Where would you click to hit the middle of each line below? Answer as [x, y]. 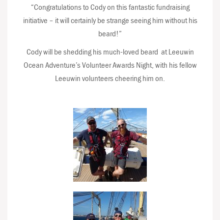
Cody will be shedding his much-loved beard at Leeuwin [110, 52]
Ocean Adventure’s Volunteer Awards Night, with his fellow [110, 65]
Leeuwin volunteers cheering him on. [110, 78]
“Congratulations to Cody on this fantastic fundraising [110, 7]
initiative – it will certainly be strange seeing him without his [110, 20]
